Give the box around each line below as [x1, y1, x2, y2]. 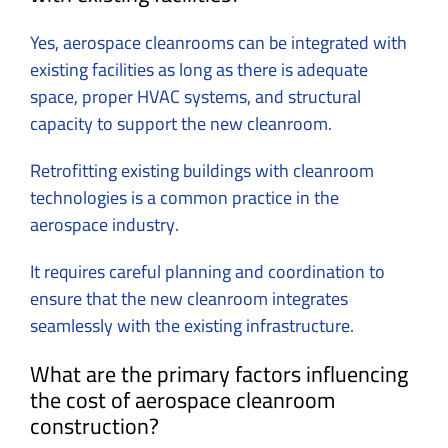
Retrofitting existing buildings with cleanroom [30, 154, 374, 188]
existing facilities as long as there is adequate [30, 53, 368, 87]
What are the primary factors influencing [30, 353, 408, 396]
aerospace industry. [30, 208, 183, 242]
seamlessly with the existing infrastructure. [30, 309, 354, 343]
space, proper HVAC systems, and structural [30, 80, 361, 114]
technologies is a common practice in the [30, 181, 339, 215]
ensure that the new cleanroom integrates [30, 282, 348, 316]
